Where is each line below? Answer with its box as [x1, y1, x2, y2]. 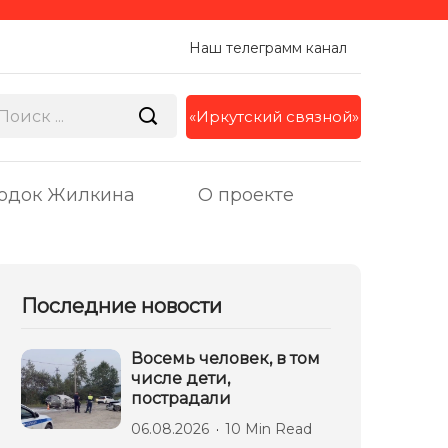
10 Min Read [225, 419, 312, 438]
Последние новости [21, 293, 222, 318]
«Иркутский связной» [188, 106, 359, 126]
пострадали [131, 388, 231, 408]
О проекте [198, 183, 295, 206]
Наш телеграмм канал [189, 39, 347, 57]
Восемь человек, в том [131, 348, 320, 368]
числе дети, [131, 368, 230, 388]
